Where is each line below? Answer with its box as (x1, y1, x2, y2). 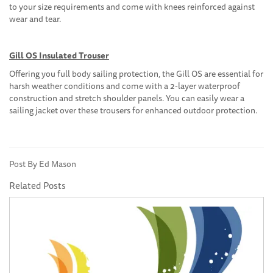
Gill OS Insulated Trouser (9, 49, 109, 63)
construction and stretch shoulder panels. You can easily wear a (9, 91, 244, 105)
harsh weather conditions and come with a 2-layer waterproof (9, 79, 240, 93)
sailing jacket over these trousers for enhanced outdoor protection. (9, 104, 257, 118)
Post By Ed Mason (9, 157, 76, 171)
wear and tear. (9, 12, 61, 26)
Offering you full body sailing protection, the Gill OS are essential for (9, 67, 263, 81)
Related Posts (9, 179, 66, 193)
